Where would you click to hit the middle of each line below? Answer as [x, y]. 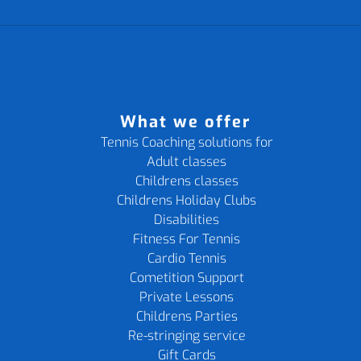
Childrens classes [187, 181]
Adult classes [187, 162]
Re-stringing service [187, 336]
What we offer [186, 122]
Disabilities [187, 220]
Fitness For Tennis [187, 239]
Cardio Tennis [187, 258]
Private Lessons [187, 297]
